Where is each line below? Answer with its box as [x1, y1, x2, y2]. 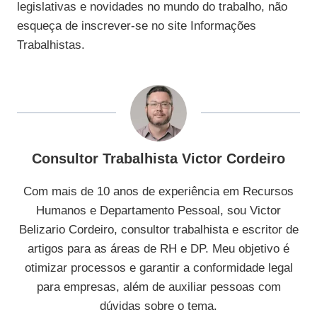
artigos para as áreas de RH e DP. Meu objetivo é [28, 242, 289, 256]
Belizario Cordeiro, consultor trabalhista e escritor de [18, 223, 299, 237]
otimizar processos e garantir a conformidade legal [24, 261, 293, 275]
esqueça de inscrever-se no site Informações [17, 19, 256, 33]
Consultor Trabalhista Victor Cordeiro [32, 151, 285, 167]
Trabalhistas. [17, 38, 85, 52]
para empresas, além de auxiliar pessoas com [36, 280, 281, 294]
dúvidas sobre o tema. [100, 299, 217, 313]
